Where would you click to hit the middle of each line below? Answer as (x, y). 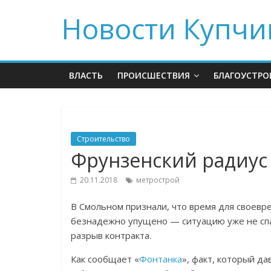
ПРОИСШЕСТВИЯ (154, 75)
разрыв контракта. (111, 235)
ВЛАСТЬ (86, 75)
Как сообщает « (105, 259)
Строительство (103, 139)
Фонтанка (161, 259)
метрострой (158, 180)
